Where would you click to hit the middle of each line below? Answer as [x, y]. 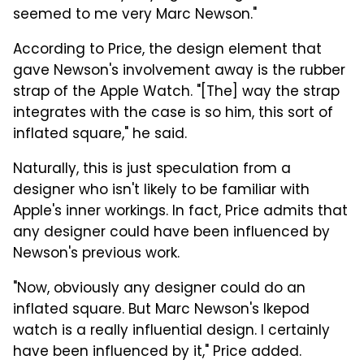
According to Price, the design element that [167, 50]
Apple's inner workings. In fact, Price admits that [180, 212]
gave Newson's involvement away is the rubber [179, 71]
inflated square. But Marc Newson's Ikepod [161, 310]
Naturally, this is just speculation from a [152, 169]
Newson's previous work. [96, 254]
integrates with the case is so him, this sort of [173, 113]
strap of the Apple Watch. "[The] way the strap [176, 92]
